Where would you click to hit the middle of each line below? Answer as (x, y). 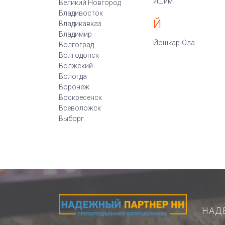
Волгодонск (79, 55)
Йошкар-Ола (174, 43)
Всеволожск (80, 108)
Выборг (71, 119)
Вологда (73, 76)
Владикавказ (80, 24)
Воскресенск (80, 97)
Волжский (76, 66)
